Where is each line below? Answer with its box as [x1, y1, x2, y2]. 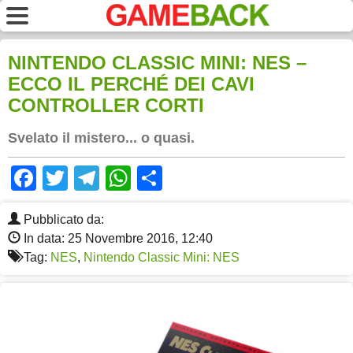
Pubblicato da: [20, 213, 104, 227]
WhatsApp [131, 164, 247, 193]
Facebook [36, 164, 148, 193]
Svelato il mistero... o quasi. [8, 130, 195, 147]
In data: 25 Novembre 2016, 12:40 [20, 232, 213, 246]
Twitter [68, 164, 143, 193]
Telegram [99, 164, 204, 193]
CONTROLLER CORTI [8, 95, 204, 117]
